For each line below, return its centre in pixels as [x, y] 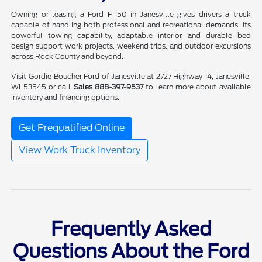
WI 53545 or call [42, 87]
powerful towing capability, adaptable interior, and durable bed [131, 36]
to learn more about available [197, 87]
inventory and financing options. [65, 98]
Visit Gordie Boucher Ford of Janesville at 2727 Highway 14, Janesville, [131, 77]
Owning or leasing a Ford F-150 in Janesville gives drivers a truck [131, 15]
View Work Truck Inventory [80, 150]
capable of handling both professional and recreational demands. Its [131, 25]
